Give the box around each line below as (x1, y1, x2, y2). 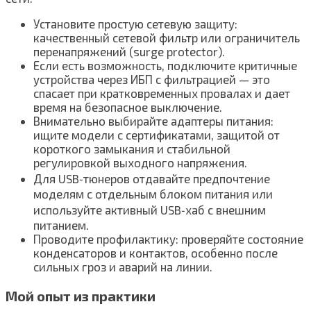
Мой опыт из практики (6, 287, 155, 305)
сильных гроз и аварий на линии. (33, 260, 212, 274)
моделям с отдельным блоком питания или (33, 187, 273, 201)
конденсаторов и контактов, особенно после (33, 246, 278, 260)
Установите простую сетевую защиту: (33, 17, 237, 31)
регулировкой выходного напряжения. (33, 155, 247, 170)
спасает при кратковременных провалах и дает (33, 86, 290, 101)
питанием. (33, 218, 89, 233)
